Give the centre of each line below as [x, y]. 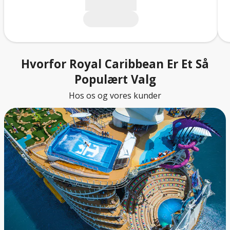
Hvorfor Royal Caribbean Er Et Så [115, 64]
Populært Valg [115, 80]
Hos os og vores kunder [115, 96]
